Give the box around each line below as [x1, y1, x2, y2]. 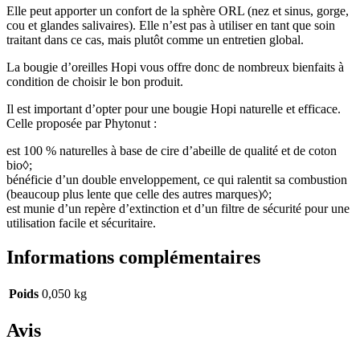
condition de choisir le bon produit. [6, 75, 183, 89]
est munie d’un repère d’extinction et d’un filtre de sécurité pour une [6, 202, 350, 216]
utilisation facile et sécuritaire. [6, 216, 156, 231]
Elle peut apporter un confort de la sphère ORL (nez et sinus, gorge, [6, 4, 349, 18]
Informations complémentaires [6, 246, 260, 268]
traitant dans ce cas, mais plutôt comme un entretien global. [6, 33, 304, 47]
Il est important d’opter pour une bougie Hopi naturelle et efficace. [6, 102, 341, 117]
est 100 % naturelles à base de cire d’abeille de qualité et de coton [6, 144, 337, 158]
